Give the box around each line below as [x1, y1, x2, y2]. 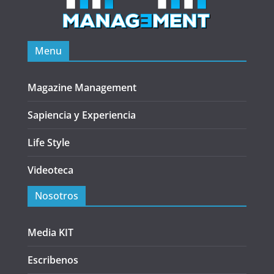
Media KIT [27, 225, 73, 239]
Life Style [27, 135, 70, 149]
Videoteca [27, 163, 73, 177]
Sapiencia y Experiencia [27, 108, 136, 122]
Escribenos [27, 253, 78, 267]
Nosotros [34, 188, 78, 202]
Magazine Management [27, 80, 136, 94]
